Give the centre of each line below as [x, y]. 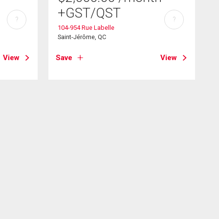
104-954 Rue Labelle [86, 27]
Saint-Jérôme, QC [82, 37]
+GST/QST [89, 13]
